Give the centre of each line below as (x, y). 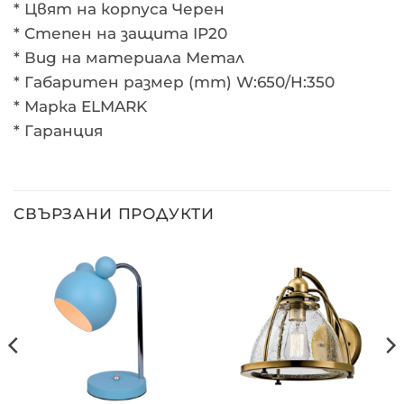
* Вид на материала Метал (129, 57)
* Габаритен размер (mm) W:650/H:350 (174, 82)
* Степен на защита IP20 (120, 33)
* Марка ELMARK (80, 106)
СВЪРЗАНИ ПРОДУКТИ (114, 213)
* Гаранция (58, 130)
